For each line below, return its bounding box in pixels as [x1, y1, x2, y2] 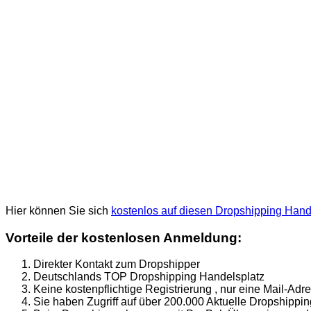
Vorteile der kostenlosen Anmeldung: [6, 230, 242, 245]
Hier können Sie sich [6, 204, 111, 217]
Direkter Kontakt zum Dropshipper [33, 258, 200, 271]
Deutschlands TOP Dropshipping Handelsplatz [33, 271, 264, 283]
